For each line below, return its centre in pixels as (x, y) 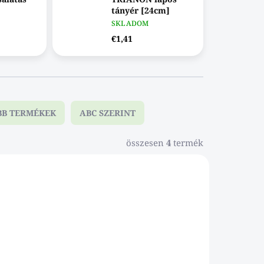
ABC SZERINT (108, 113)
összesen (146, 143)
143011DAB (164, 176)
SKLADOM (130, 24)
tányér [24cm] (140, 11)
